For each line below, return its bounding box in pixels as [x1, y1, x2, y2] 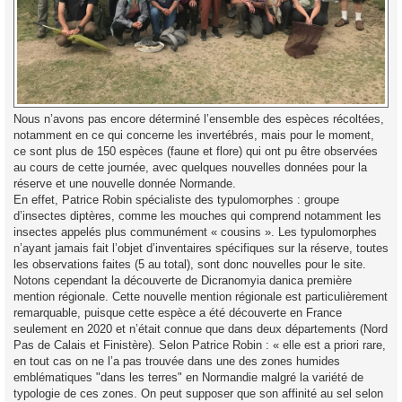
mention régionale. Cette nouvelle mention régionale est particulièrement [13, 289, 388, 303]
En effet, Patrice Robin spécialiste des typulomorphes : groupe [13, 192, 339, 206]
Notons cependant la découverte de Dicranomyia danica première [13, 273, 352, 287]
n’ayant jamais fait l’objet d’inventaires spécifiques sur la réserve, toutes [13, 240, 389, 255]
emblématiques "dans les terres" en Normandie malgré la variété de [13, 370, 363, 384]
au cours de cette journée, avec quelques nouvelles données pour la [13, 160, 367, 174]
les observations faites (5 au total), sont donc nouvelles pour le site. [13, 257, 366, 271]
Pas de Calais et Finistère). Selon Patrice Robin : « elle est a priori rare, [13, 337, 386, 352]
